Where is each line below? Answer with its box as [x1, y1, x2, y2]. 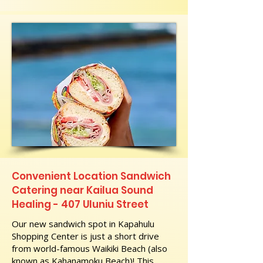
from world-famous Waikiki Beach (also [12, 242, 167, 254]
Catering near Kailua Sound [12, 183, 153, 197]
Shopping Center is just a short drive [12, 230, 159, 242]
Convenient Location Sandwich [12, 169, 171, 183]
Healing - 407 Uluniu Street [12, 197, 149, 211]
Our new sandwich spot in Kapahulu [12, 218, 154, 230]
